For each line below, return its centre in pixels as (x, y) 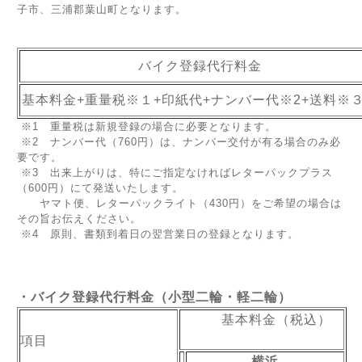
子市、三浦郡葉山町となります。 (102, 9)
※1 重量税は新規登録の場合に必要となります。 (147, 126)
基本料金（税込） (262, 320)
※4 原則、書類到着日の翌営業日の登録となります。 (158, 234)
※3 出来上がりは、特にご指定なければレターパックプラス (175, 173)
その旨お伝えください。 (79, 219)
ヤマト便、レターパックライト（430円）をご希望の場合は (179, 203)
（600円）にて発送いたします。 (100, 188)
